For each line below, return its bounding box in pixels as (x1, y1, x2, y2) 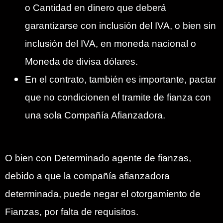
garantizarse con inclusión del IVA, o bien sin (25, 20, 216, 31)
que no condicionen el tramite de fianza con (25, 92, 211, 103)
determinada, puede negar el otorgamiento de (5, 189, 201, 200)
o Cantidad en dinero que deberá (25, 2, 166, 13)
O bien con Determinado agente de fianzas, (5, 153, 191, 164)
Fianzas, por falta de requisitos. (5, 207, 138, 218)
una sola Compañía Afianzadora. (25, 110, 165, 121)
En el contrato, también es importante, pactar (25, 74, 216, 85)
